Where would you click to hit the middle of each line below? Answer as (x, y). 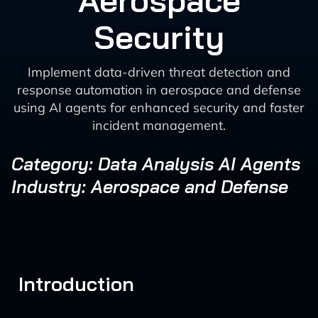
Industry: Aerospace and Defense (150, 186)
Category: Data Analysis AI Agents (156, 164)
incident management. (159, 125)
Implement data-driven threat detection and (159, 72)
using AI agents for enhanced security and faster (159, 108)
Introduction (76, 284)
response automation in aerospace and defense (159, 90)
